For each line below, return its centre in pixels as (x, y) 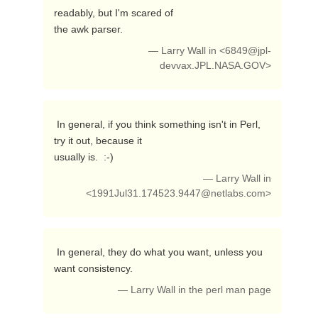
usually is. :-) (85, 157)
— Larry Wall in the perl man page (195, 290)
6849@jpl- (248, 51)
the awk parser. (89, 29)
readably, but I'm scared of (113, 13)
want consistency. (94, 268)
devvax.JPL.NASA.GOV (213, 66)
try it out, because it (98, 141)
